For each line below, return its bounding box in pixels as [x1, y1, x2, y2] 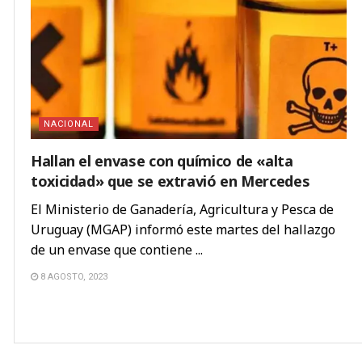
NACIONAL [44, 119, 94, 130]
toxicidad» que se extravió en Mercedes [31, 171, 310, 192]
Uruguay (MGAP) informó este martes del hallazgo [31, 221, 335, 239]
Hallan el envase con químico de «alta [31, 151, 293, 171]
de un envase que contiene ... [31, 241, 203, 259]
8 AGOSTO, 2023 [38, 271, 107, 283]
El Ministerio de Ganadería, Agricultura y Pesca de [31, 200, 334, 219]
